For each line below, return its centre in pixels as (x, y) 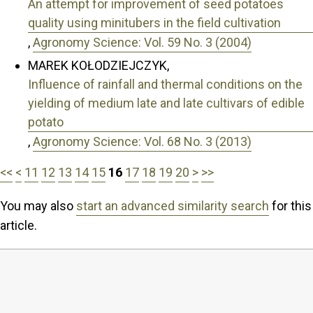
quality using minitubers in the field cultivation (154, 23)
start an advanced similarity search (173, 205)
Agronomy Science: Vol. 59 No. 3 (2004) (142, 43)
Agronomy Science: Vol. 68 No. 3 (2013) (142, 141)
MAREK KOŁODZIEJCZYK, (99, 65)
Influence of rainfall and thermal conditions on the (165, 84)
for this (290, 205)
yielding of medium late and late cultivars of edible (166, 103)
